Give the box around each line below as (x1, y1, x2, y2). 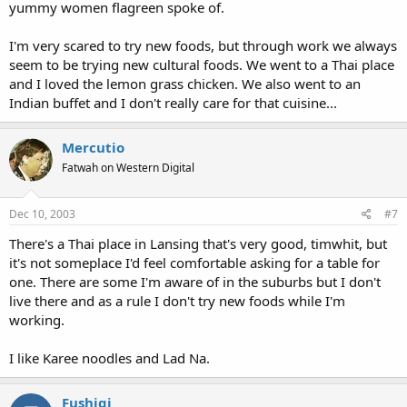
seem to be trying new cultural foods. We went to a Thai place (9, 55, 394, 74)
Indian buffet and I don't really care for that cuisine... (9, 93, 337, 112)
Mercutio (62, 137, 124, 156)
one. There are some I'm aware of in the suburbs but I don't (9, 273, 381, 291)
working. (9, 311, 65, 329)
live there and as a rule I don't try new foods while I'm (9, 292, 345, 310)
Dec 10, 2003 (9, 206, 75, 222)
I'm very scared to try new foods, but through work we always (9, 35, 397, 55)
